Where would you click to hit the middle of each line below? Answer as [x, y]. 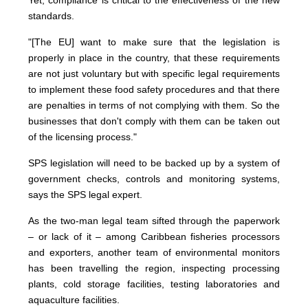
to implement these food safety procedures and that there [154, 90]
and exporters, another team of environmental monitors [154, 253]
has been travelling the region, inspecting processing [154, 268]
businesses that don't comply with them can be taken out [154, 121]
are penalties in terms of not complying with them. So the [154, 106]
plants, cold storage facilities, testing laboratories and [154, 284]
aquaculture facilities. [74, 300]
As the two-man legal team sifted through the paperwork [154, 221]
